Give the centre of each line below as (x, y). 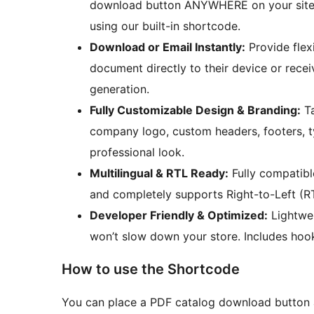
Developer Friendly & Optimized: (179, 216)
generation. (120, 89)
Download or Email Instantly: (168, 47)
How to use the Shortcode (151, 269)
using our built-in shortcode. (165, 26)
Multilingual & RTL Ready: (159, 173)
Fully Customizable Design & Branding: (195, 110)
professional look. (137, 152)
